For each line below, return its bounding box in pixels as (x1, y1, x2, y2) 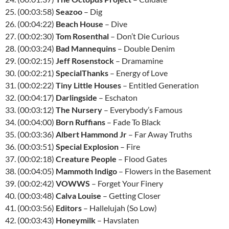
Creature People (56, 154, 117, 164)
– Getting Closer (101, 191, 161, 200)
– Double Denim (116, 43, 175, 53)
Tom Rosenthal (56, 31, 109, 41)
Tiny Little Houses (56, 80, 121, 90)
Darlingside (56, 93, 97, 102)
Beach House (56, 19, 103, 29)
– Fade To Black (105, 117, 161, 127)
